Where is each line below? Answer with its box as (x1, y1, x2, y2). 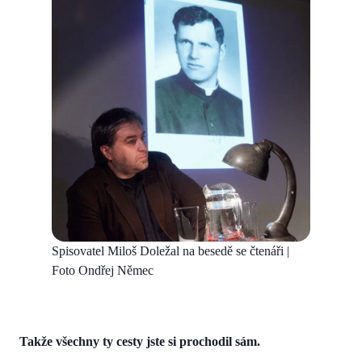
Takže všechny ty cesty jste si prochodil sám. (19, 334, 260, 348)
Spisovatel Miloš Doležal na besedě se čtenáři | (52, 243, 289, 258)
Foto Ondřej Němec (52, 263, 154, 277)
